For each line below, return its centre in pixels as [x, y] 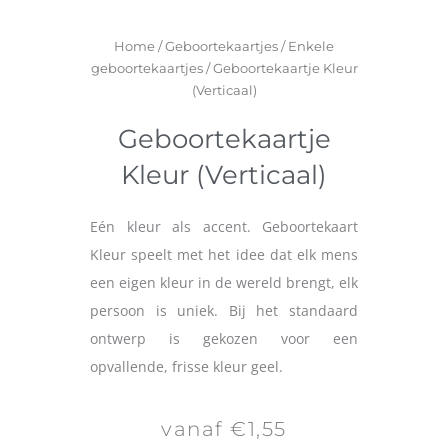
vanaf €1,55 [224, 429]
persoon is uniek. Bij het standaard [224, 311]
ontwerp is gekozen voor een [224, 339]
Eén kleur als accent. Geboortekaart [224, 227]
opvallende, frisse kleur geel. [186, 367]
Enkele [311, 46]
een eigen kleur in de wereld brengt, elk [224, 283]
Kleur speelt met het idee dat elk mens [224, 255]
